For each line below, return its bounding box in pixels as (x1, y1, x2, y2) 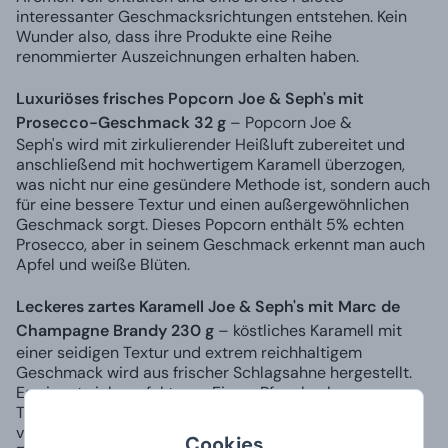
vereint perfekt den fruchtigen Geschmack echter (16, 421, 378, 443)
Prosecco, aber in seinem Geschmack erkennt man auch (16, 233, 425, 255)
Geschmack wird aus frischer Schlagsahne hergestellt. (16, 361, 412, 383)
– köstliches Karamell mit (214, 319, 402, 341)
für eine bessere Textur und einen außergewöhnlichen (16, 193, 409, 215)
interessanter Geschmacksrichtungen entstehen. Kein (16, 5, 407, 27)
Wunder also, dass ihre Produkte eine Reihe (16, 25, 332, 47)
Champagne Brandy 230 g (16, 319, 214, 341)
